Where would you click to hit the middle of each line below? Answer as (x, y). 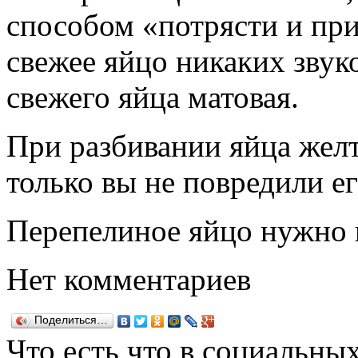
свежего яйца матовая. (153, 97)
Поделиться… (71, 320)
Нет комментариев (129, 279)
